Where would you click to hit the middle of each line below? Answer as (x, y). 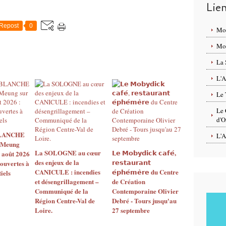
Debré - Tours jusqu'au (144, 201)
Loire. (44, 210)
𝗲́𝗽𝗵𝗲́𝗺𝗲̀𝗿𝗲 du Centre (145, 172)
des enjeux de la (57, 162)
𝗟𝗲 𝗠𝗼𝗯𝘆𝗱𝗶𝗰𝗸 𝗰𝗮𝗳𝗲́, (144, 153)
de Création (128, 181)
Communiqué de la (62, 191)
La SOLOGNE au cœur (68, 153)
